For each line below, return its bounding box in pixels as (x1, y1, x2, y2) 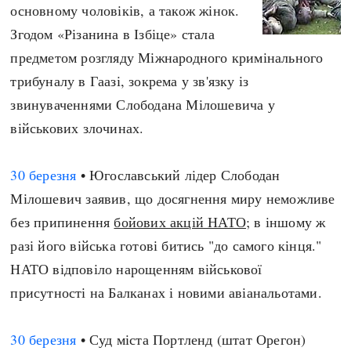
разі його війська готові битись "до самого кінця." (10, 236, 322, 255)
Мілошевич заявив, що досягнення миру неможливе (10, 189, 335, 208)
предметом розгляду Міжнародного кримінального (10, 48, 324, 67)
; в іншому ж (246, 212, 326, 231)
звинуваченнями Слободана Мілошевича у (10, 95, 275, 114)
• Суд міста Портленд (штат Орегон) (76, 330, 306, 349)
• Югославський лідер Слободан (76, 165, 280, 184)
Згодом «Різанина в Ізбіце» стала (10, 24, 215, 43)
